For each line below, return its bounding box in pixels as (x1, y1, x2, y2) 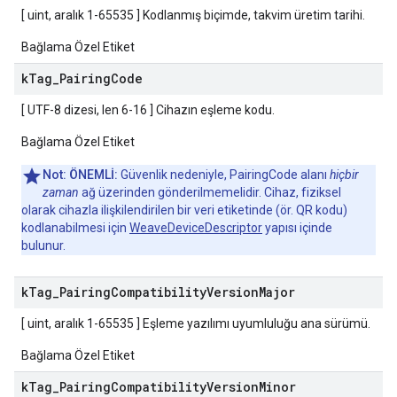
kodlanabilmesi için (21, 221, 129, 235)
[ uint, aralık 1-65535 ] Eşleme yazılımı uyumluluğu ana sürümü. (21, 316, 370, 331)
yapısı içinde (262, 221, 332, 235)
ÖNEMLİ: (69, 167, 118, 182)
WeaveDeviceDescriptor (129, 221, 262, 235)
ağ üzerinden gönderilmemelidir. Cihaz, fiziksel (79, 185, 341, 199)
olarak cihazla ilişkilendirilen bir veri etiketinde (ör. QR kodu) (21, 203, 347, 217)
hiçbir (330, 167, 359, 182)
